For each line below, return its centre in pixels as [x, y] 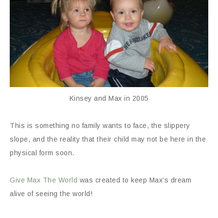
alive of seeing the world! [51, 193]
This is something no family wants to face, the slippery [100, 125]
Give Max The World [44, 180]
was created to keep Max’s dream [134, 180]
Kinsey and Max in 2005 [109, 98]
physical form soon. [42, 153]
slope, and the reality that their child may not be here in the [108, 139]
